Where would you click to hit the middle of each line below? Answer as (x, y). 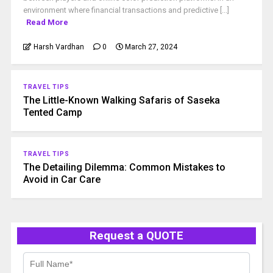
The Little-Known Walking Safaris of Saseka (121, 100)
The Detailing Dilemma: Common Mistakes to (124, 167)
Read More (47, 22)
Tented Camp (52, 112)
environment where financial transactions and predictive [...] (126, 10)
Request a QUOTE (136, 236)
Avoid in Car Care (62, 179)
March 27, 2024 (151, 47)
